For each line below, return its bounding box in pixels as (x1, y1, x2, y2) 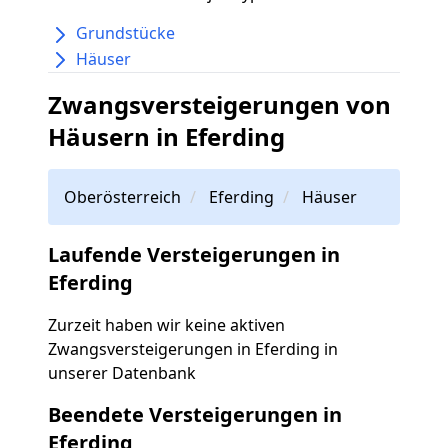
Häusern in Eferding (48, 120, 285, 154)
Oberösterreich (64, 186, 181, 209)
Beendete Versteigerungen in (48, 401, 342, 429)
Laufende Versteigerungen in (48, 241, 340, 269)
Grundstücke (76, 22, 175, 45)
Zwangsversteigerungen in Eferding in (48, 338, 338, 361)
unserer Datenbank (48, 362, 196, 385)
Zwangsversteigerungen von (48, 88, 391, 122)
